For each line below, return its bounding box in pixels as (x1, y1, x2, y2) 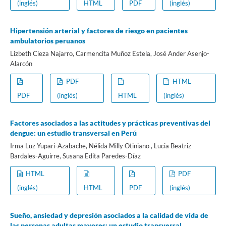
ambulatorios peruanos (10, 36, 85, 45)
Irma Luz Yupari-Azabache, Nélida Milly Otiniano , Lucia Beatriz (10, 142, 191, 150)
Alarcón (10, 60, 32, 68)
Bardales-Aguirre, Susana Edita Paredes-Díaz (10, 152, 141, 160)
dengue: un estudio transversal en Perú (10, 129, 137, 138)
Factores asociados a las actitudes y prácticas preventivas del (10, 119, 210, 128)
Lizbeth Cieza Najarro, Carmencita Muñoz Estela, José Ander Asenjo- (10, 49, 209, 58)
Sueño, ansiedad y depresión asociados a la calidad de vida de (10, 211, 208, 220)
